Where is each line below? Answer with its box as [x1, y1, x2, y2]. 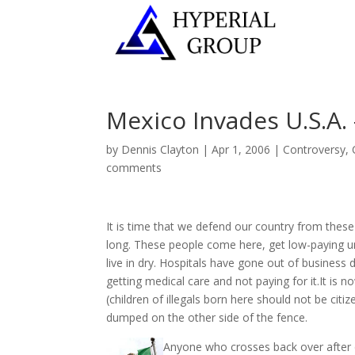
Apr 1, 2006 [212, 142, 271, 157]
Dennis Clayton [121, 142, 200, 157]
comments [106, 160, 162, 175]
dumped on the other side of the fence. [106, 310, 308, 325]
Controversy [283, 142, 346, 157]
